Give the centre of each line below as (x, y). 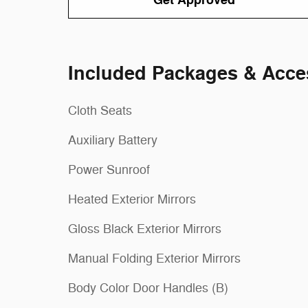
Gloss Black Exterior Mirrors (145, 229)
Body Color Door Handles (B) (148, 288)
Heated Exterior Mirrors (132, 200)
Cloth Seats (100, 111)
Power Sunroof (109, 170)
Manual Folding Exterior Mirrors (154, 259)
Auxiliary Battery (113, 141)
